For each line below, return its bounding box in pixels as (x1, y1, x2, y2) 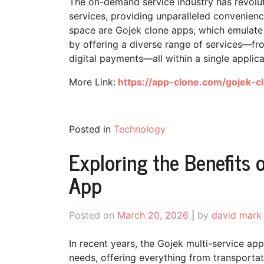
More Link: (69, 75, 115, 88)
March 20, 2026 (117, 209, 189, 221)
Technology (114, 123, 166, 135)
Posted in (69, 123, 114, 135)
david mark (212, 209, 262, 221)
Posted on (69, 209, 117, 221)
